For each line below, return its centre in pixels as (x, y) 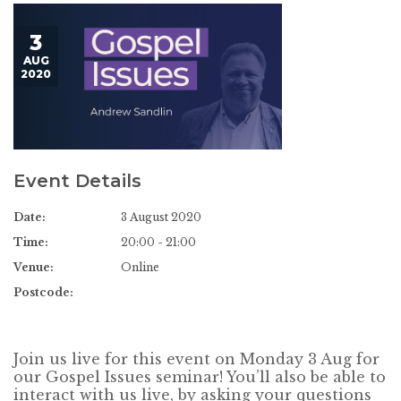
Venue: (34, 268)
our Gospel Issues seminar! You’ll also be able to (200, 377)
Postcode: (43, 293)
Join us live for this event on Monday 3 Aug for (196, 359)
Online (140, 268)
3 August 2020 (161, 218)
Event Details (77, 180)
